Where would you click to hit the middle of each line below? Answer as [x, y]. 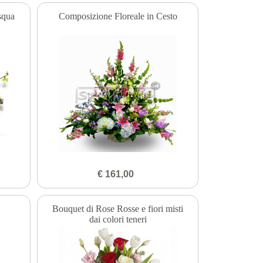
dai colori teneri [118, 220]
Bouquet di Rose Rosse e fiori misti [118, 209]
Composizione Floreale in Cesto [118, 16]
